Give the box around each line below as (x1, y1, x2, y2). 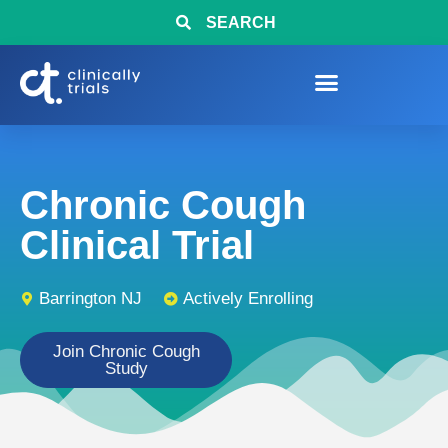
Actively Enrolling (183, 289, 313, 308)
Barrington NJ (39, 289, 142, 308)
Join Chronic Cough (52, 342, 200, 361)
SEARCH (205, 14, 276, 31)
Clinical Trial (20, 223, 254, 267)
